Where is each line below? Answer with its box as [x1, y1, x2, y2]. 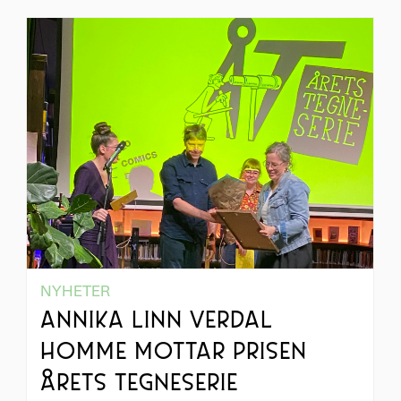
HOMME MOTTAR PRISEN [39, 342, 307, 364]
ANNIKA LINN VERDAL [39, 311, 273, 333]
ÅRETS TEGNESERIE [39, 373, 238, 396]
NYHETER [39, 282, 110, 301]
